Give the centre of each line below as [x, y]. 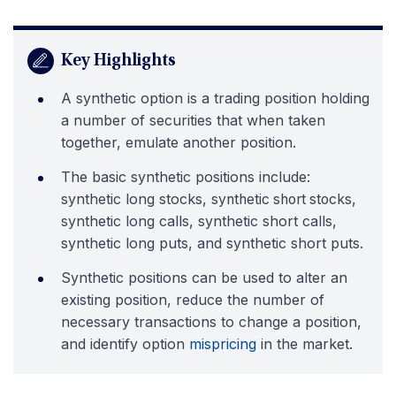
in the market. [305, 344]
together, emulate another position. [179, 143]
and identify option [125, 344]
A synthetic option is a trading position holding [215, 99]
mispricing [223, 344]
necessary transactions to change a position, [211, 322]
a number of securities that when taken [193, 121]
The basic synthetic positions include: [186, 177]
